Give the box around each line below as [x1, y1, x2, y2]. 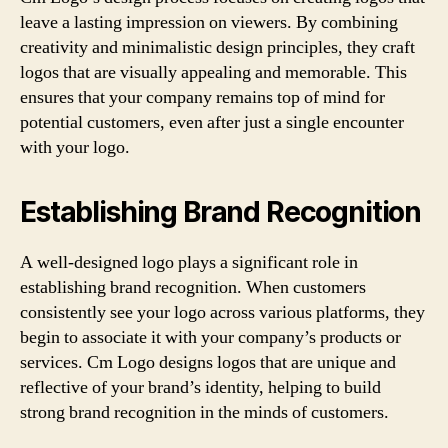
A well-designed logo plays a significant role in [20, 251, 358, 274]
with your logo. [20, 136, 130, 159]
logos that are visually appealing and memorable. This [20, 61, 407, 84]
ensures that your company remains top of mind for [20, 86, 385, 109]
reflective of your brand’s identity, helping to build [20, 376, 381, 399]
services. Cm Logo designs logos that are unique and [20, 351, 396, 374]
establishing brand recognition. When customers [20, 276, 366, 299]
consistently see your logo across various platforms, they [20, 301, 425, 324]
